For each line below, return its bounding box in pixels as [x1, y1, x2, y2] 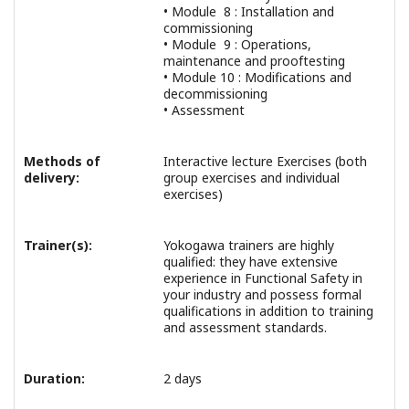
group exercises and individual [163, 169, 340, 187]
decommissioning [163, 85, 267, 103]
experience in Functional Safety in [163, 269, 362, 288]
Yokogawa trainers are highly [163, 236, 334, 255]
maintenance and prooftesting [163, 52, 345, 70]
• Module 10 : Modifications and [163, 68, 351, 87]
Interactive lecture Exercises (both [163, 152, 367, 171]
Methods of [24, 152, 100, 171]
